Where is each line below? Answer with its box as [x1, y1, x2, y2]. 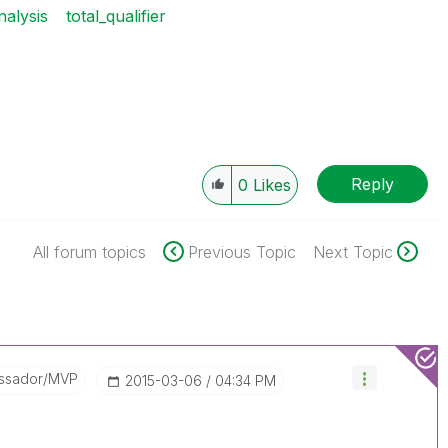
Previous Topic [187, 242, 296, 262]
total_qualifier [65, 6, 166, 26]
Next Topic [312, 242, 393, 262]
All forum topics [32, 242, 146, 262]
